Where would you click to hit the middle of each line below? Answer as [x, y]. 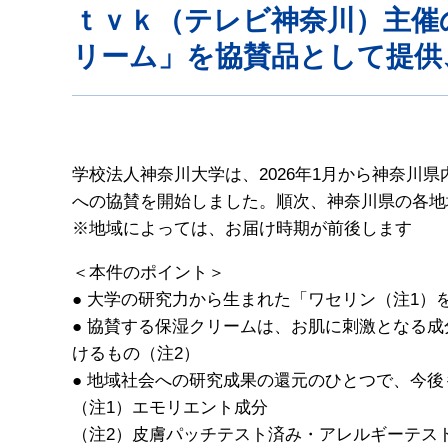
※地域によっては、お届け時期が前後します [242, 228]
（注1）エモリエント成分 [178, 407]
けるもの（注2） [136, 353]
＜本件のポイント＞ [148, 272]
